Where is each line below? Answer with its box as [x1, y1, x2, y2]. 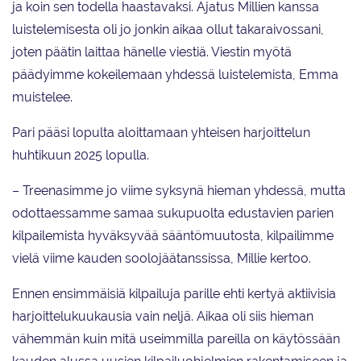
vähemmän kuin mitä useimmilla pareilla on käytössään [12, 331, 340, 347]
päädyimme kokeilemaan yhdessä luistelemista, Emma [12, 67, 338, 83]
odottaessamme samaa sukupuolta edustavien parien [12, 205, 334, 222]
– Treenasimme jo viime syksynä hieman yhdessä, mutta [12, 183, 346, 199]
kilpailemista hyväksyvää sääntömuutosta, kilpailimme [12, 228, 334, 244]
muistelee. [12, 89, 73, 106]
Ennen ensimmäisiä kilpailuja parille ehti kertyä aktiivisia [12, 286, 336, 302]
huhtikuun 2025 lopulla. [12, 147, 149, 164]
